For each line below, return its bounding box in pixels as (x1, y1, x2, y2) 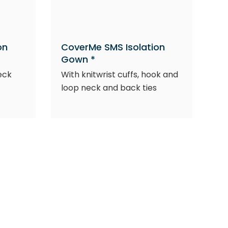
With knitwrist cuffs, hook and (61, 69, 178, 80)
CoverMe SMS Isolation (61, 41, 165, 53)
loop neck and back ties (61, 82, 157, 94)
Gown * (61, 53, 95, 66)
